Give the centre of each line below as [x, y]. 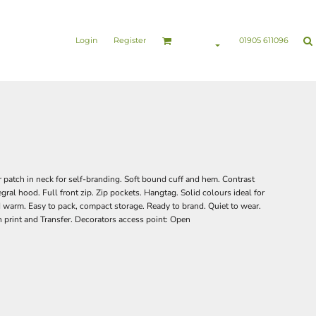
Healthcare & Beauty [156, 10]
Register [130, 40]
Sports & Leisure [75, 10]
